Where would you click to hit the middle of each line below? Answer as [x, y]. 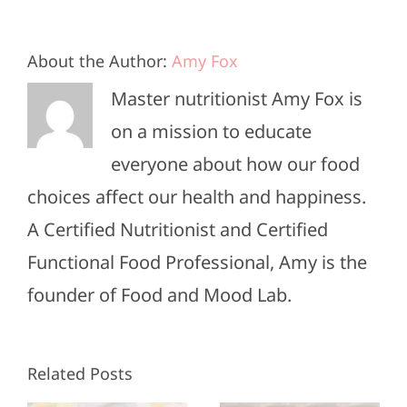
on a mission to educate [211, 131]
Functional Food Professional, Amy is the [197, 262]
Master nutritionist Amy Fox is [237, 98]
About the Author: [99, 60]
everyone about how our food [235, 164]
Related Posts [80, 373]
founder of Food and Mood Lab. [159, 294]
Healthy [332, 377]
